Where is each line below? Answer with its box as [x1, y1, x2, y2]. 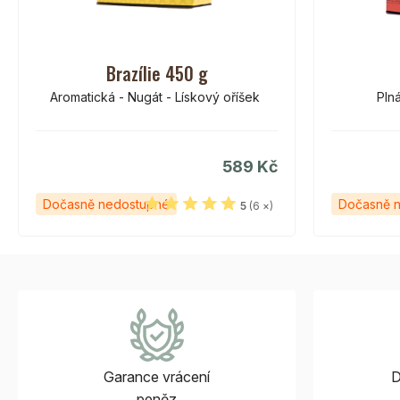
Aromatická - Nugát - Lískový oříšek [50, 88, 263, 104]
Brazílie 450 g [105, 59, 208, 87]
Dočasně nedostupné [43, 196, 170, 212]
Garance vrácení [104, 367, 210, 386]
